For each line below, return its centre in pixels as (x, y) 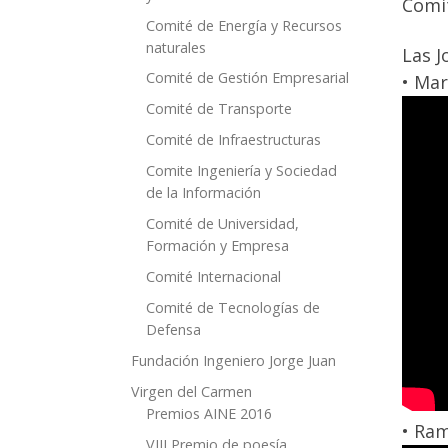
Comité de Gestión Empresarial (247, 78)
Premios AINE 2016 (208, 413)
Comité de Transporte (218, 109)
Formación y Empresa (217, 246)
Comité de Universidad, (222, 224)
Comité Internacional (213, 276)
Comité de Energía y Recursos (243, 25)
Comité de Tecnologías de (232, 307)
